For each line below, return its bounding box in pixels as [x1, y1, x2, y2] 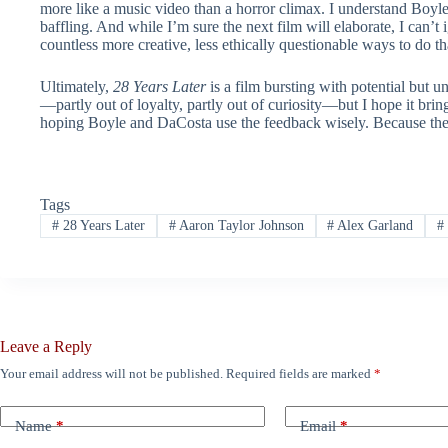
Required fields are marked [226, 366, 374, 382]
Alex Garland [334, 218, 414, 234]
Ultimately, [40, 77, 113, 95]
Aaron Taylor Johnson [175, 218, 304, 234]
